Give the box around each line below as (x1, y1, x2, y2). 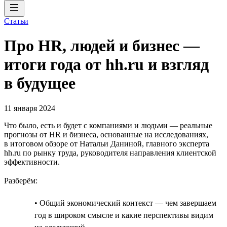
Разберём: (4, 176, 37, 185)
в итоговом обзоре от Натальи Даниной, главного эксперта (4, 139, 209, 148)
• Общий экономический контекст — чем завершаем (34, 198, 216, 207)
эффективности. (4, 157, 60, 166)
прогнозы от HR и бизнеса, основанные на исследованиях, (4, 130, 208, 139)
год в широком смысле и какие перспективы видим (34, 210, 213, 219)
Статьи (4, 17, 28, 25)
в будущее (4, 74, 75, 93)
